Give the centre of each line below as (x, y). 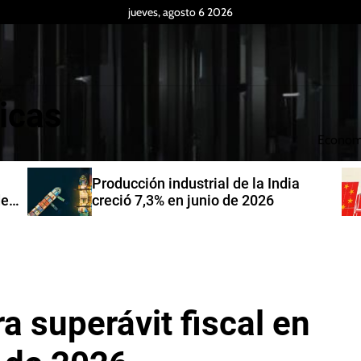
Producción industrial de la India (196, 183)
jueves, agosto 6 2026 (180, 12)
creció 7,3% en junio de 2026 (183, 200)
